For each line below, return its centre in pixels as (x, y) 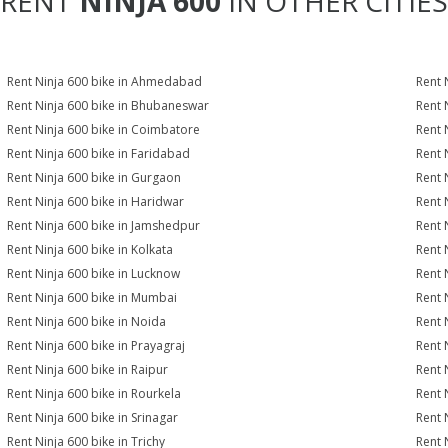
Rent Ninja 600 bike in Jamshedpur (104, 225)
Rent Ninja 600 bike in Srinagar (93, 417)
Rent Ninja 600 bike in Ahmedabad (105, 81)
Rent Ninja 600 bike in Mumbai (92, 297)
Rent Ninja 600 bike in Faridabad (99, 153)
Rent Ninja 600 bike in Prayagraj (96, 345)
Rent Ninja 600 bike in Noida (87, 321)
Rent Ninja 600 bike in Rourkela (94, 393)
